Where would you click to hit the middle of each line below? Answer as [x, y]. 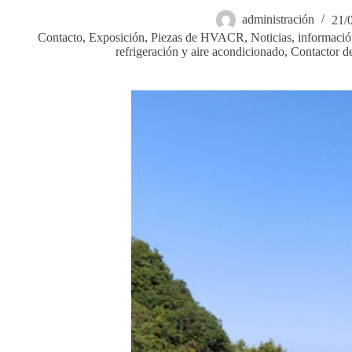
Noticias [271, 38]
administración [278, 20]
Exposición [117, 38]
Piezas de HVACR [198, 38]
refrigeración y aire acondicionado [200, 52]
